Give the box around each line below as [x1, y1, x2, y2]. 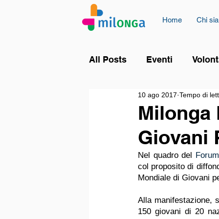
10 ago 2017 [138, 90, 177, 99]
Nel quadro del [138, 151, 196, 160]
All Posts [89, 54, 127, 65]
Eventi [146, 54, 173, 65]
